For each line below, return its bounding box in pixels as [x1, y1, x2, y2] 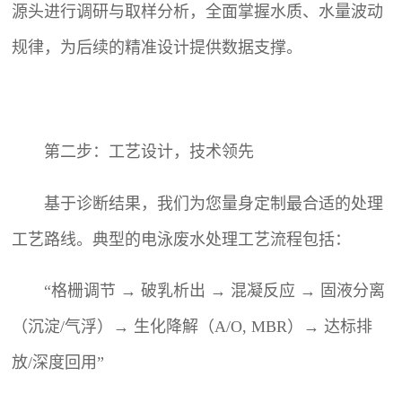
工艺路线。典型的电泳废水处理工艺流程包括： [12, 230, 352, 249]
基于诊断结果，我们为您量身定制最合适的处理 [44, 194, 384, 213]
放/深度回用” [12, 354, 105, 372]
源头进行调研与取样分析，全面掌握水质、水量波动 [12, 2, 384, 21]
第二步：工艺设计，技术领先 [44, 142, 255, 161]
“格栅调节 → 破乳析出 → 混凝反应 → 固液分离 [44, 282, 386, 301]
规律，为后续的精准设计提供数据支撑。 [12, 38, 303, 57]
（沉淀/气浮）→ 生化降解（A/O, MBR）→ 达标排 [12, 318, 373, 336]
